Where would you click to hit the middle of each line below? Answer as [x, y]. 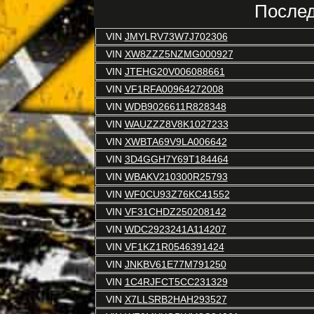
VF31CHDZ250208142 [175, 212]
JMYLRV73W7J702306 [176, 36]
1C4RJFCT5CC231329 [176, 282]
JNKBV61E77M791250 [175, 264]
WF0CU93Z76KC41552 [177, 194]
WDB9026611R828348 [175, 107]
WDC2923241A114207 [175, 229]
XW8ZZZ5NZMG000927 [179, 54]
